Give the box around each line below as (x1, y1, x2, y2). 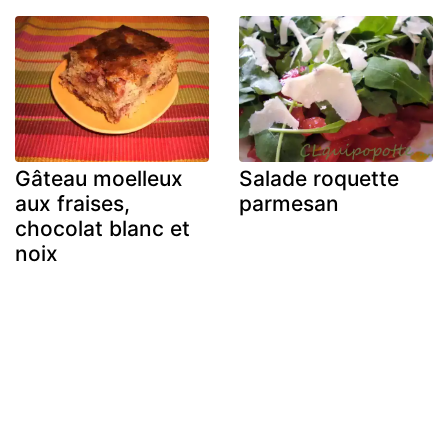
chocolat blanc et (15, 215, 190, 241)
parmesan (239, 190, 339, 216)
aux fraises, (15, 190, 130, 216)
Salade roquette (239, 165, 399, 191)
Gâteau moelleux (15, 165, 183, 191)
